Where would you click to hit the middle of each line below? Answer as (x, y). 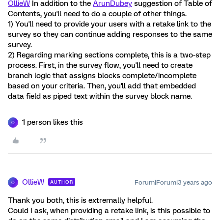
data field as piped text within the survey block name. (100, 96)
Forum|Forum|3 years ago (173, 182)
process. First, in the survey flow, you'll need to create (100, 65)
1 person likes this (53, 122)
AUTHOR (62, 182)
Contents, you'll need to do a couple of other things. (97, 14)
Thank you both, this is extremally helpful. (80, 200)
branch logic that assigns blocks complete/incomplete (102, 76)
